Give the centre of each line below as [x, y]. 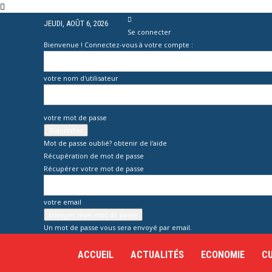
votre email [63, 202]
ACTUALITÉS [157, 255]
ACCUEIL [96, 255]
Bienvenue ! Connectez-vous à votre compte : [118, 45]
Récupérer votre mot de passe [94, 168]
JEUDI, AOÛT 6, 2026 [76, 23]
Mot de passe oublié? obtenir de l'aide [105, 143]
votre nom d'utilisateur [81, 78]
